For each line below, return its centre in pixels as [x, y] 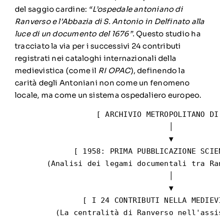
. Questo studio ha [166, 33]
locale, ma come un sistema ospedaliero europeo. [108, 95]
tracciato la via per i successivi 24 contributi [98, 46]
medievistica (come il [56, 70]
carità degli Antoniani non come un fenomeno [102, 82]
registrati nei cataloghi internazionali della [96, 58]
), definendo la [158, 70]
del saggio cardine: [52, 9]
